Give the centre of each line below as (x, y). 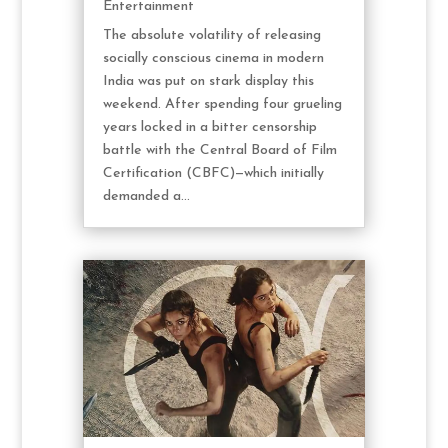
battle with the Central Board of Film (219, 150)
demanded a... (146, 196)
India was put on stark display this (208, 81)
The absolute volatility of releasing (211, 35)
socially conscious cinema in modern (213, 58)
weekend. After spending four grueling (222, 104)
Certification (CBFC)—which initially (213, 173)
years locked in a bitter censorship (209, 127)
